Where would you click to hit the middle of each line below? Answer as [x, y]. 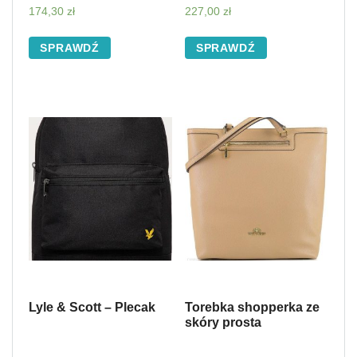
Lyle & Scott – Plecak [92, 307]
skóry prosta [223, 322]
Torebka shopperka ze [252, 307]
